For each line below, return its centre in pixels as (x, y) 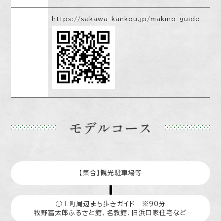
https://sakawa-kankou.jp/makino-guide (126, 19)
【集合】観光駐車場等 (110, 173)
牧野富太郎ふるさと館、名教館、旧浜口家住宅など (110, 213)
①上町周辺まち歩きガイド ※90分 (110, 204)
